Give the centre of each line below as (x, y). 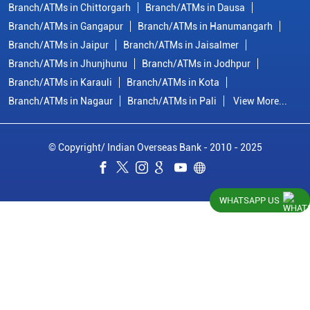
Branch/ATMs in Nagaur (61, 101)
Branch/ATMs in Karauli (60, 82)
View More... (260, 101)
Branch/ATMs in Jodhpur (196, 63)
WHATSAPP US (249, 200)
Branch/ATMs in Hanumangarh (205, 26)
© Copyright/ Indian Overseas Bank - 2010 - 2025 (155, 147)
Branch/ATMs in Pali (172, 101)
